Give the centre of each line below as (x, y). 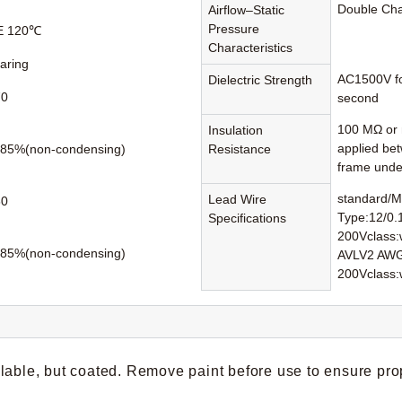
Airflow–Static (247, 10)
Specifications (248, 218)
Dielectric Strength (261, 80)
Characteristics (251, 48)
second (358, 98)
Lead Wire (238, 200)
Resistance (240, 149)
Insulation (236, 131)
